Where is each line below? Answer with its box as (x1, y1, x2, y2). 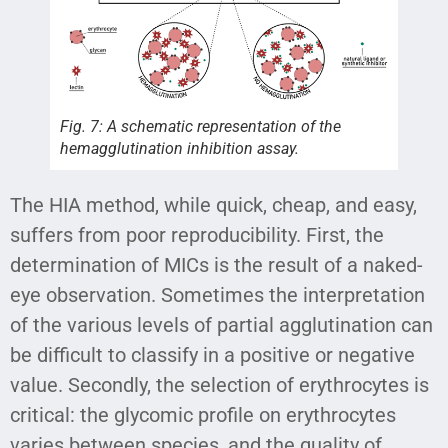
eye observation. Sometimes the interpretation (10, 282, 425, 307)
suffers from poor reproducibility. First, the (10, 222, 384, 247)
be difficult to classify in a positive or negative (10, 342, 415, 367)
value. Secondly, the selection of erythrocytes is (10, 372, 429, 397)
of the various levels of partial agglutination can (10, 312, 433, 337)
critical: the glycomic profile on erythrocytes (10, 402, 396, 427)
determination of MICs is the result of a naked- (10, 252, 423, 277)
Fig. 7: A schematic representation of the (60, 116, 341, 136)
